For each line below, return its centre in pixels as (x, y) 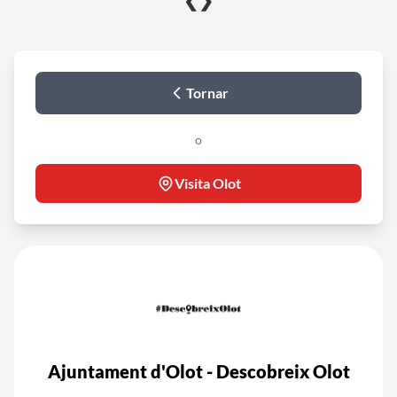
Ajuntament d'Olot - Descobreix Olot (198, 371)
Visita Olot (207, 183)
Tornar (207, 93)
